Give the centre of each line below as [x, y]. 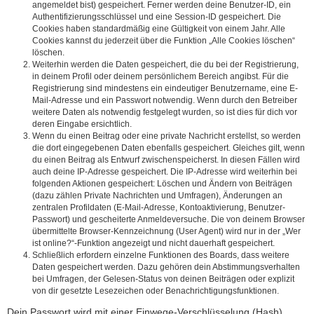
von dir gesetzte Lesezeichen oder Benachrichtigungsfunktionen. [156, 291]
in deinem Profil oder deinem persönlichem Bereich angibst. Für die [161, 77]
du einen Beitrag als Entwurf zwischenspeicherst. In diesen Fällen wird [166, 160]
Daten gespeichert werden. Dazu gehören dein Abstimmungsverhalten [166, 267]
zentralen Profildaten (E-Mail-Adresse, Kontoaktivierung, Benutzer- [159, 208]
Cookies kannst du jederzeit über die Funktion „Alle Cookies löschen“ [164, 41]
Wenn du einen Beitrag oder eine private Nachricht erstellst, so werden [166, 136]
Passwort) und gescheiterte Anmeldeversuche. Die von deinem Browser [169, 220]
